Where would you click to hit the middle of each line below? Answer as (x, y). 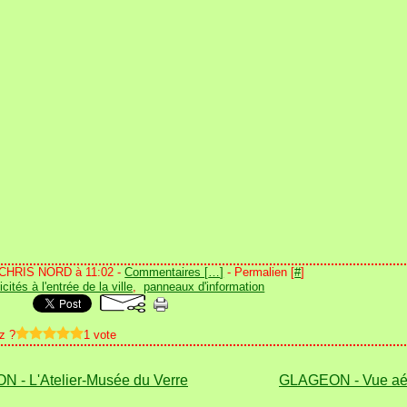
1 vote (100, 335)
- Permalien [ (259, 272)
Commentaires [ (167, 272)
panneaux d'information (204, 287)
